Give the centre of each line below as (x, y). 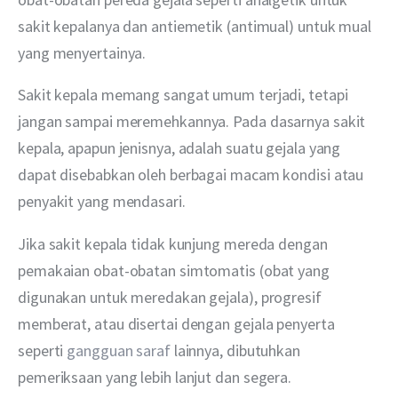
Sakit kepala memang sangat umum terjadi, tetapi (185, 95)
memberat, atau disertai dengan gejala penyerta (178, 323)
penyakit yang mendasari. (102, 202)
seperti (43, 350)
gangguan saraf (120, 350)
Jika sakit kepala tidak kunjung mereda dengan (175, 243)
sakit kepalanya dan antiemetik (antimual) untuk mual (196, 27)
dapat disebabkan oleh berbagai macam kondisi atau (193, 175)
